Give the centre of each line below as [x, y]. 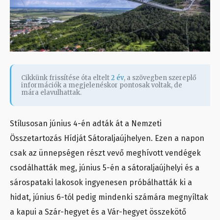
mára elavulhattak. [51, 93]
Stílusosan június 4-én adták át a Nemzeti [86, 124]
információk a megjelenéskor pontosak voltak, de [102, 85]
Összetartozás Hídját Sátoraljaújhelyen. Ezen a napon [107, 138]
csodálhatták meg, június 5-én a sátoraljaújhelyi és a [105, 168]
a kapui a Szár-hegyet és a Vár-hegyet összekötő [98, 212]
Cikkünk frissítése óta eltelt [66, 78]
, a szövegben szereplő [160, 78]
